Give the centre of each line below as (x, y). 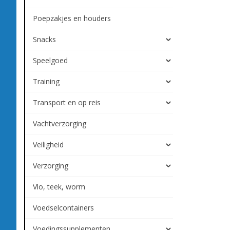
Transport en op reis (67, 102)
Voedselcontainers (63, 208)
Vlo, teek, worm (59, 187)
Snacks (44, 39)
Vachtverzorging (60, 123)
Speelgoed (50, 60)
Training (46, 81)
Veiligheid (48, 145)
